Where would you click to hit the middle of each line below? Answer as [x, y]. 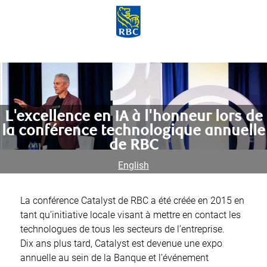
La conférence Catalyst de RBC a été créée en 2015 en [132, 201]
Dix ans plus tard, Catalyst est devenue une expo [121, 244]
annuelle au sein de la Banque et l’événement [114, 258]
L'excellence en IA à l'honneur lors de [133, 117]
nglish [136, 166]
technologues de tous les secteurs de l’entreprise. [122, 229]
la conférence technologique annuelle [133, 131]
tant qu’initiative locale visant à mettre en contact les [131, 215]
